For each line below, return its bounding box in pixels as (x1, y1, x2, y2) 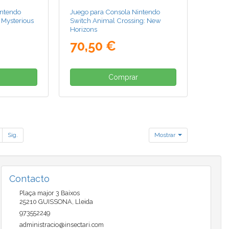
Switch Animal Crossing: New (70, 16, 162, 25)
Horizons (70, 25, 98, 33)
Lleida (75, 197, 93, 205)
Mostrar (154, 131, 177, 139)
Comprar (108, 73, 139, 81)
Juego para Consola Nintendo (70, 7, 161, 16)
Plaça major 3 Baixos (19, 189, 80, 197)
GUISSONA (38, 197, 72, 205)
